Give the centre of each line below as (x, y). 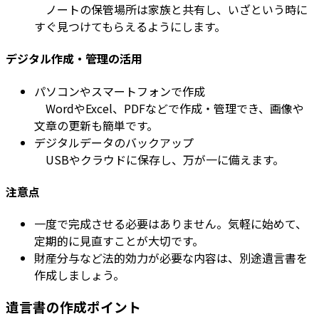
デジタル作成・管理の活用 (74, 59)
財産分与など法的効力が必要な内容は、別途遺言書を (171, 258)
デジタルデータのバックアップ (114, 142)
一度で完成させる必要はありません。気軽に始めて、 (171, 224)
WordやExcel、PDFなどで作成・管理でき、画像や (169, 108)
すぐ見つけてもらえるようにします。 (130, 27)
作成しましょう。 (79, 275)
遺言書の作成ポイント (73, 307)
